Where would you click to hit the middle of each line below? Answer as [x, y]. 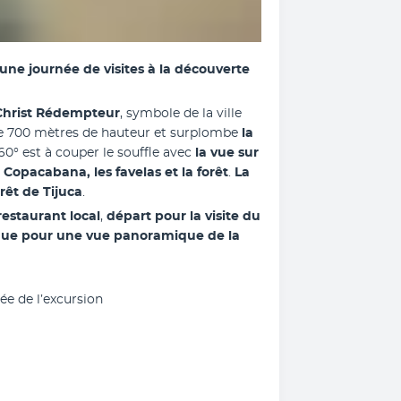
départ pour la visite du [182, 217]
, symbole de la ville [181, 114]
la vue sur [225, 153]
